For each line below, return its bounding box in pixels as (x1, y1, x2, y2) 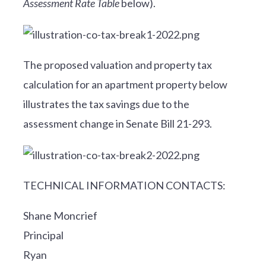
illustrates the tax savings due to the (23, 97, 189, 110)
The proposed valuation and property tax (23, 58, 212, 71)
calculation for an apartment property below (23, 77, 227, 91)
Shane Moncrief (23, 208, 97, 222)
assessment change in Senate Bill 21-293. (23, 116, 212, 130)
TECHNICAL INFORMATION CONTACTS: (23, 178, 226, 192)
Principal (23, 228, 64, 242)
